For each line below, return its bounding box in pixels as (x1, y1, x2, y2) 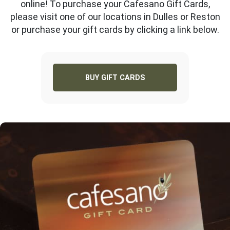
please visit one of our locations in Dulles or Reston (10, 11, 220, 22)
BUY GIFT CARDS (85, 73, 145, 82)
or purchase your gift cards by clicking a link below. (11, 24, 219, 35)
